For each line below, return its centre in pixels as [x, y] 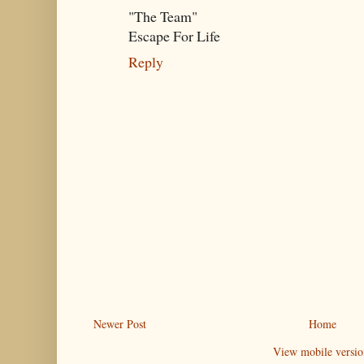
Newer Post [120, 324]
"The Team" [163, 17]
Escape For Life [174, 36]
